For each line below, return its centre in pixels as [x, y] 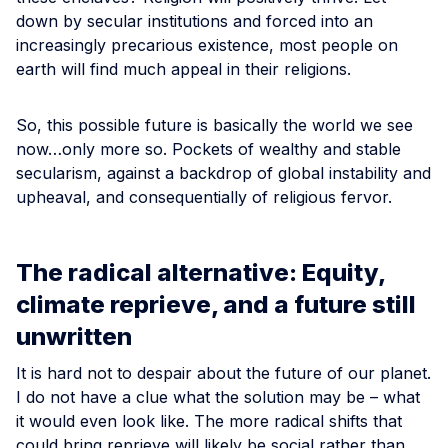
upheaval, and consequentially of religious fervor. [204, 196]
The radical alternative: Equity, [200, 272]
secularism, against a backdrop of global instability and [223, 172]
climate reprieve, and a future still [216, 304]
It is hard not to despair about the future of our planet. [223, 372]
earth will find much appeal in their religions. [183, 68]
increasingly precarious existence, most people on [207, 44]
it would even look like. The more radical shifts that [209, 420]
